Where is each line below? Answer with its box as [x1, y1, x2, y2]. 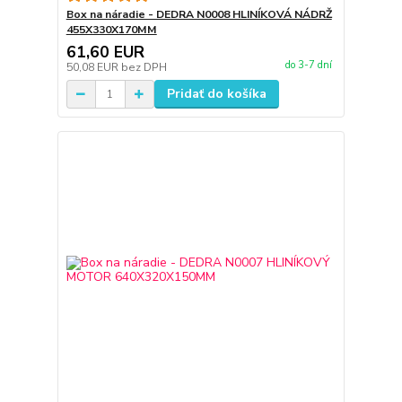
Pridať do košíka [166, 85, 267, 103]
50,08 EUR [66, 60, 121, 75]
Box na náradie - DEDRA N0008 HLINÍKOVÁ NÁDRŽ [66, 7, 332, 22]
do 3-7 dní [284, 58, 332, 73]
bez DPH [120, 60, 167, 75]
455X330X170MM [66, 22, 157, 38]
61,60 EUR [66, 41, 144, 64]
